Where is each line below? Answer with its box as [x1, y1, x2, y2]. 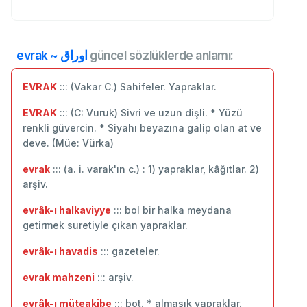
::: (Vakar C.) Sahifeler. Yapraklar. [57, 80, 217, 93]
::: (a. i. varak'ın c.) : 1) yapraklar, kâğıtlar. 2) [50, 162, 259, 175]
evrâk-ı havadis [23, 245, 98, 257]
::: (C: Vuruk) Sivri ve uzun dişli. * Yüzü [57, 106, 243, 119]
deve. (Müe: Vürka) [23, 136, 114, 149]
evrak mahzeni [23, 271, 95, 283]
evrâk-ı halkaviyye [23, 204, 111, 216]
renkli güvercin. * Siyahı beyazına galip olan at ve [23, 121, 262, 134]
